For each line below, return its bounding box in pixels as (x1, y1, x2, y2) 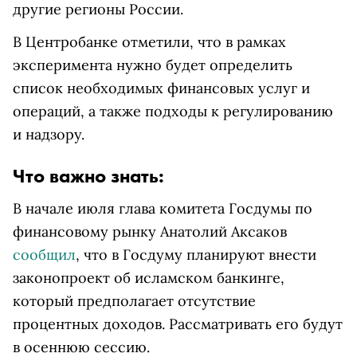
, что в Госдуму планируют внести (76, 245, 316, 264)
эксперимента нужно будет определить (13, 56, 292, 74)
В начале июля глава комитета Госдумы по (13, 199, 312, 218)
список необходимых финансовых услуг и (13, 79, 310, 97)
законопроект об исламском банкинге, (13, 269, 284, 287)
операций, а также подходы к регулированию (13, 102, 333, 120)
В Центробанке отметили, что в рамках (13, 33, 286, 51)
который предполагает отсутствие (13, 292, 256, 310)
